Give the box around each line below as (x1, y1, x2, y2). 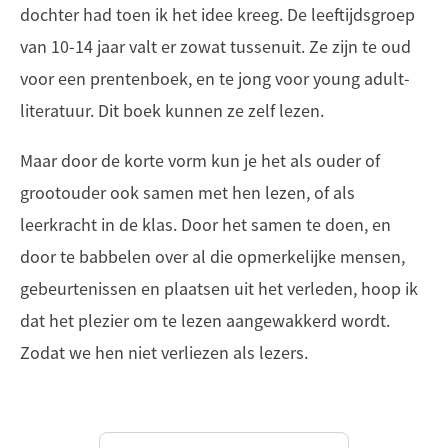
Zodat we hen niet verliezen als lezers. (20, 342, 308, 365)
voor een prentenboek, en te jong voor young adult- (20, 68, 410, 91)
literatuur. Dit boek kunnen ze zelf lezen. (20, 100, 324, 123)
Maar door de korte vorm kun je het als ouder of (20, 150, 380, 173)
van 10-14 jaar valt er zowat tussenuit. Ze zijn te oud (20, 36, 411, 59)
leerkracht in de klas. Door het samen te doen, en (20, 214, 391, 237)
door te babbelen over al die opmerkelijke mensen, (20, 246, 405, 269)
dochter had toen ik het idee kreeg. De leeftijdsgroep (20, 4, 415, 27)
